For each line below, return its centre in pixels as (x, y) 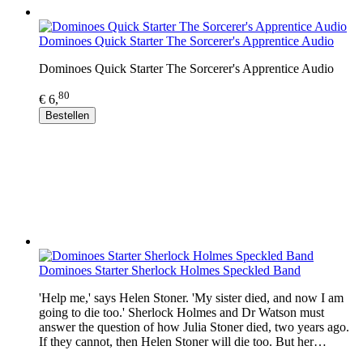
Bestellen (67, 116)
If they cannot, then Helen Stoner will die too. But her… (183, 342)
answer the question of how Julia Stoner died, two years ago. (194, 327)
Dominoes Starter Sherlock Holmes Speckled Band (170, 271)
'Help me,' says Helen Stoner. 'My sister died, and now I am (191, 298)
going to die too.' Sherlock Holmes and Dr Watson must (181, 313)
